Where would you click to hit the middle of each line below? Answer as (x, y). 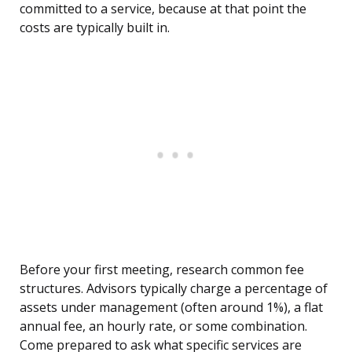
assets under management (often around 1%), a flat (171, 308)
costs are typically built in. (95, 28)
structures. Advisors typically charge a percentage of (174, 289)
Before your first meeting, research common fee (162, 270)
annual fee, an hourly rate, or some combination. (163, 326)
